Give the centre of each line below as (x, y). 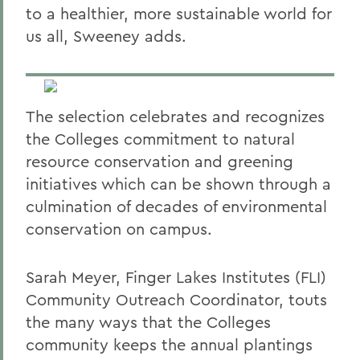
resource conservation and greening (160, 161)
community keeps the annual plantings (169, 344)
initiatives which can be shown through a (178, 184)
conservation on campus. (119, 229)
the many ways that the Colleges (148, 322)
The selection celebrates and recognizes (175, 116)
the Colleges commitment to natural (160, 139)
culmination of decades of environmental (176, 206)
